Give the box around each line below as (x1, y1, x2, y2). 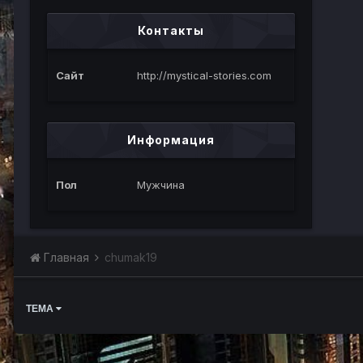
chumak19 (105, 250, 157, 264)
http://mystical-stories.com (137, 69, 271, 82)
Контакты (138, 23, 204, 37)
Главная (41, 250, 92, 264)
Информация (127, 133, 215, 147)
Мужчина (137, 178, 185, 191)
